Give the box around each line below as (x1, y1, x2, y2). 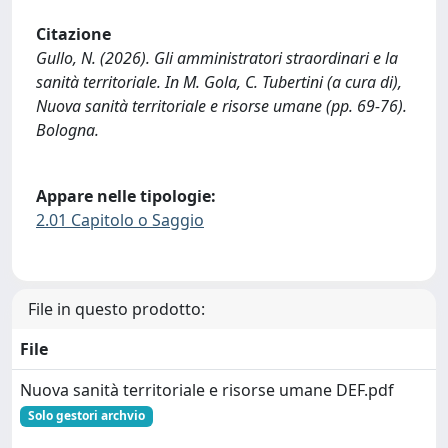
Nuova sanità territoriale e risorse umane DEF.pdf (20, 379, 394, 402)
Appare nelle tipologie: (36, 184, 216, 207)
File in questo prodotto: (28, 298, 205, 321)
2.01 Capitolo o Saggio (36, 208, 204, 231)
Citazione (36, 23, 111, 46)
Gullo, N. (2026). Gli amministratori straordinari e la (36, 47, 398, 70)
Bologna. (36, 119, 99, 142)
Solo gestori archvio (27, 407, 145, 425)
